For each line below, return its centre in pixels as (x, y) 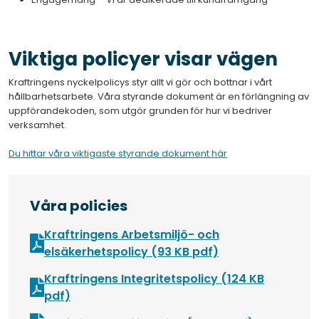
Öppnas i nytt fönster (132, 295)
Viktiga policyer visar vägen (145, 59)
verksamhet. (38, 125)
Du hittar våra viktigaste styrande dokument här (118, 153)
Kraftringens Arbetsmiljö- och (132, 235)
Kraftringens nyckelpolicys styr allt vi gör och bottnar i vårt (140, 82)
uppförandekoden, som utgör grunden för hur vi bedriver (140, 111)
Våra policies (79, 206)
